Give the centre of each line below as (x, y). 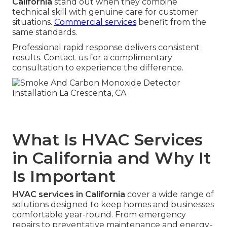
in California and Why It (111, 158)
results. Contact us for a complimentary (92, 58)
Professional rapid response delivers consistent (106, 48)
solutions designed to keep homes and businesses (113, 205)
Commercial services (95, 22)
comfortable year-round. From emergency (99, 215)
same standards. (45, 32)
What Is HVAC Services (107, 140)
